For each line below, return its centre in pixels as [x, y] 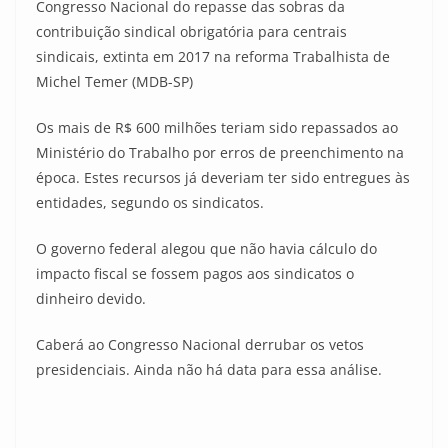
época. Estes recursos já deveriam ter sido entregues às [223, 177]
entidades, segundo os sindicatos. [150, 202]
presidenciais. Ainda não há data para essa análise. [209, 369]
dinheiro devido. [91, 298]
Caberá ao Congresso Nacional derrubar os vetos [200, 344]
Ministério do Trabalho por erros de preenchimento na [220, 152]
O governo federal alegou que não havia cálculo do [206, 248]
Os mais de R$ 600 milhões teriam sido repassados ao [217, 127]
